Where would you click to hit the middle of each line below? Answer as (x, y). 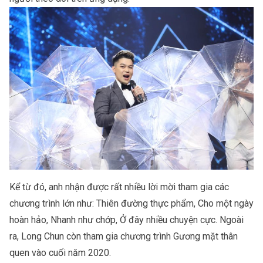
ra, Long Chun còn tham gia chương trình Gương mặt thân (124, 237)
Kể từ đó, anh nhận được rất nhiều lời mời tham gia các (119, 187)
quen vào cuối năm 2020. (61, 253)
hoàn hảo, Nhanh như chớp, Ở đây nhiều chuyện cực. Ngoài (127, 220)
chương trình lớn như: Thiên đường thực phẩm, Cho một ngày (131, 204)
